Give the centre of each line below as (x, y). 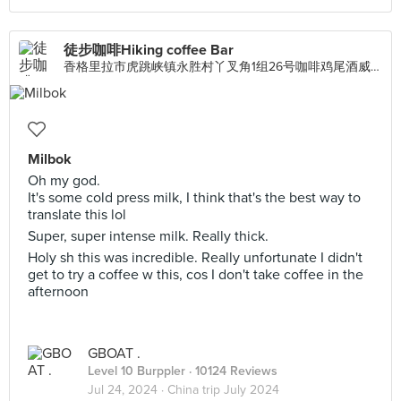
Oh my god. (64, 181)
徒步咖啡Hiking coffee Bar (149, 50)
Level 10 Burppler (137, 371)
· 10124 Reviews (231, 371)
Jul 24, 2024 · (128, 390)
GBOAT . (114, 354)
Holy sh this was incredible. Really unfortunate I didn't (195, 258)
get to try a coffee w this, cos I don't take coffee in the (196, 275)
